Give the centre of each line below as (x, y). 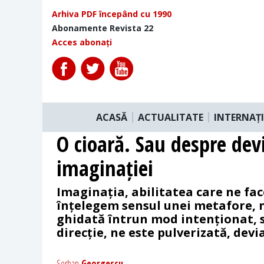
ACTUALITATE (171, 117)
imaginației (105, 168)
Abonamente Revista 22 (103, 28)
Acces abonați (82, 42)
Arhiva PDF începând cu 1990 (112, 14)
